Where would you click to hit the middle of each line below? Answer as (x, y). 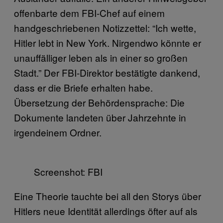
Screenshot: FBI (68, 172)
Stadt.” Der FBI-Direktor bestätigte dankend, (107, 73)
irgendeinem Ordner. (58, 132)
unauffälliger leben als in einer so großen (101, 58)
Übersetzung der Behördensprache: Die (99, 103)
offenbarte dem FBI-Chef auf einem (89, 13)
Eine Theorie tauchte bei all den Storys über (108, 196)
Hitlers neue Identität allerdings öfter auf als (106, 211)
